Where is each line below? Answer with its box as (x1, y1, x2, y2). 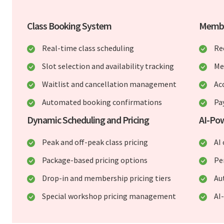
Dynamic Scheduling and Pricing (27, 113, 149, 126)
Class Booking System (27, 19, 112, 32)
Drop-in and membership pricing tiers (42, 173, 171, 183)
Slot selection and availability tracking (42, 61, 174, 71)
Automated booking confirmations (42, 97, 162, 107)
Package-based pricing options (42, 155, 148, 165)
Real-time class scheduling (42, 43, 134, 53)
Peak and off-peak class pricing (42, 137, 148, 147)
